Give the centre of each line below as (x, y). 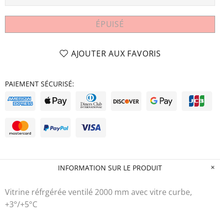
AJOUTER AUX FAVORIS (116, 53)
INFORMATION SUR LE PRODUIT (110, 167)
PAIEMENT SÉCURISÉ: (40, 83)
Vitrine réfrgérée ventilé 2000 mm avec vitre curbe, (98, 192)
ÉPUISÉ (110, 24)
